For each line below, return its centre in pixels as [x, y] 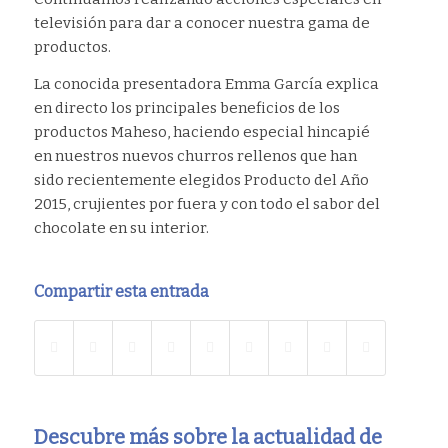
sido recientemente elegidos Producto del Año [201, 179]
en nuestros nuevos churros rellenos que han [195, 155]
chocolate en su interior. [121, 227]
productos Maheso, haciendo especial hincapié [201, 131]
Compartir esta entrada [121, 291]
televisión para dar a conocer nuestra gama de [201, 23]
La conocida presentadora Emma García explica [206, 83]
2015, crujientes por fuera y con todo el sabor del [206, 203]
